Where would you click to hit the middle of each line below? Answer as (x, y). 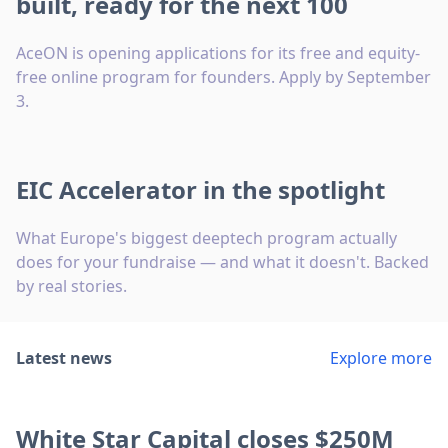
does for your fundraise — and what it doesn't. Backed (222, 262)
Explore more (381, 358)
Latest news (64, 358)
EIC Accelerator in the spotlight (200, 190)
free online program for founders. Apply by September (223, 77)
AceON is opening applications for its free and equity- (218, 53)
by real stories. (71, 286)
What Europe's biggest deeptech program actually (206, 238)
